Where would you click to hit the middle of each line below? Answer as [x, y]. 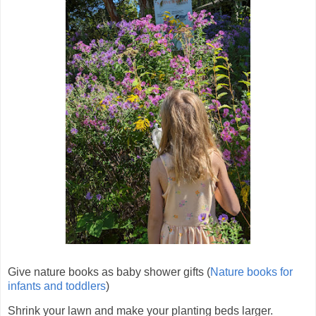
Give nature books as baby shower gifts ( [109, 272]
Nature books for [251, 272]
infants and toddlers [57, 286]
